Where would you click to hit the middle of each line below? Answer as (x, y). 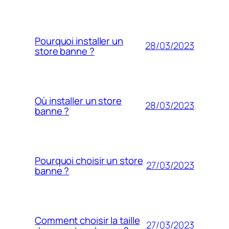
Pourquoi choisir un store (89, 160)
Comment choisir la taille (87, 220)
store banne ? (65, 51)
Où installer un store (78, 100)
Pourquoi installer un (79, 41)
